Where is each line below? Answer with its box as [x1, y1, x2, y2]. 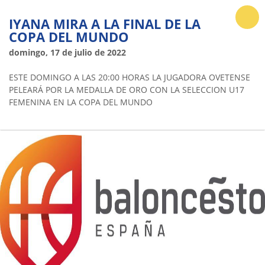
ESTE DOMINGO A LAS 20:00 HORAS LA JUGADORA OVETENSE [9, 71, 250, 83]
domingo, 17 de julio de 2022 [9, 46, 126, 58]
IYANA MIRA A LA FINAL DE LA [9, 14, 201, 33]
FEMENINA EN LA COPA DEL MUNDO [9, 96, 153, 108]
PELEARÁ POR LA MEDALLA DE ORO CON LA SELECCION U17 [9, 83, 244, 95]
